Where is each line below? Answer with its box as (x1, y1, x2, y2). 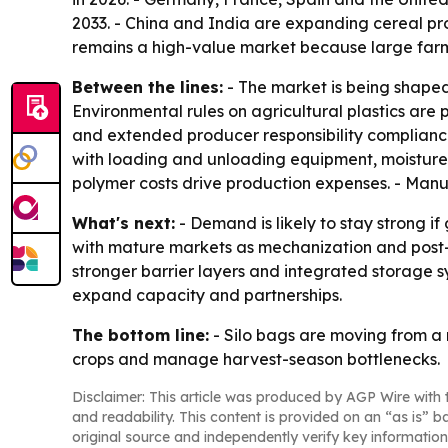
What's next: (72, 213, 175, 234)
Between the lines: (72, 77, 223, 98)
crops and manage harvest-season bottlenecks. (72, 349, 440, 370)
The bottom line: (72, 325, 209, 346)
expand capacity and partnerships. (72, 285, 342, 306)
